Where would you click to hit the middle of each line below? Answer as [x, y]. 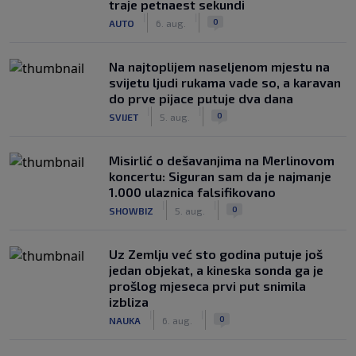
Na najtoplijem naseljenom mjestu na [219, 66]
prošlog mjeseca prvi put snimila [207, 286]
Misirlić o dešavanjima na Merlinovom [222, 160]
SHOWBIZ [131, 210]
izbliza [129, 302]
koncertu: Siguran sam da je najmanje [220, 176]
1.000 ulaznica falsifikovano [192, 192]
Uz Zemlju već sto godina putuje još [216, 254]
